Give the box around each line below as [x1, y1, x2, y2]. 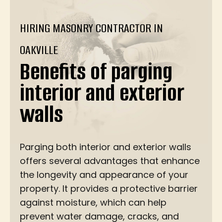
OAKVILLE [20, 41, 58, 58]
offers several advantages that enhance [20, 154, 200, 167]
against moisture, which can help [20, 196, 166, 209]
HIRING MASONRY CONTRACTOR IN [20, 19, 163, 36]
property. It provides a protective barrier [20, 182, 198, 195]
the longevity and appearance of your [20, 168, 188, 181]
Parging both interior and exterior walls [20, 140, 191, 153]
